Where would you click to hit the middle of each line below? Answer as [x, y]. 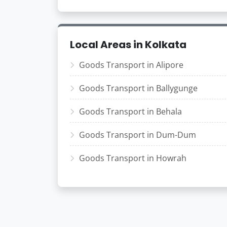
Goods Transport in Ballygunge [138, 88]
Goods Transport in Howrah [133, 158]
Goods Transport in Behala [130, 111]
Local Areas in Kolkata [128, 45]
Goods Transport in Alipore [131, 65]
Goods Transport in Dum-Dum [138, 135]
